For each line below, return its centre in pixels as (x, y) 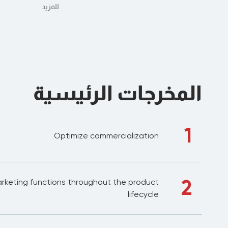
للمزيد (50, 7)
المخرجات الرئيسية (117, 93)
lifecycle (143, 194)
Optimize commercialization (106, 136)
